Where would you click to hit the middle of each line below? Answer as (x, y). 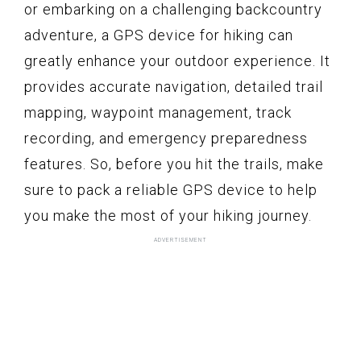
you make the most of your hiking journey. (168, 215)
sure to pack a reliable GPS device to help (171, 189)
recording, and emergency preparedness (166, 138)
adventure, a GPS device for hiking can (159, 35)
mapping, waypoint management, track (158, 112)
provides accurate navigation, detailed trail (174, 86)
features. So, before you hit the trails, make (174, 164)
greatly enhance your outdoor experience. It (177, 60)
